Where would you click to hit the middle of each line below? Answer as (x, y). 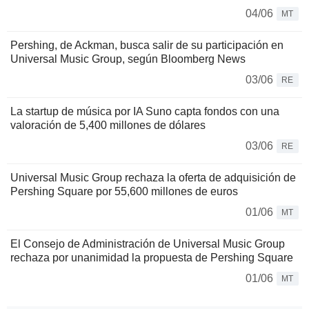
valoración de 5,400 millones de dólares (108, 126)
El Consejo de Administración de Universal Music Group (148, 244)
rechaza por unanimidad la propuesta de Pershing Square (152, 258)
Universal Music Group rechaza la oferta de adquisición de (153, 178)
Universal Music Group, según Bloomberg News (128, 59)
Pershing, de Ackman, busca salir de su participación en (147, 46)
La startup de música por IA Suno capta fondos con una (145, 112)
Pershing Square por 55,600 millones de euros (124, 192)
